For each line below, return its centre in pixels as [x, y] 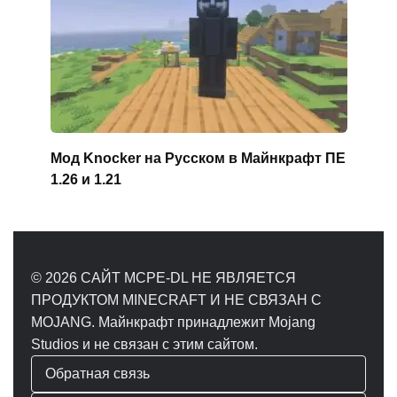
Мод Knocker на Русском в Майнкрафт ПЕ [198, 158]
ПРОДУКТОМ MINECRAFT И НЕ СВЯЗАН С [176, 300]
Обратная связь [97, 373]
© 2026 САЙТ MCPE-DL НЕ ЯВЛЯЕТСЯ [163, 277]
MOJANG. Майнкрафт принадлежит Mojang [173, 322]
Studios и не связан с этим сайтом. [144, 344]
